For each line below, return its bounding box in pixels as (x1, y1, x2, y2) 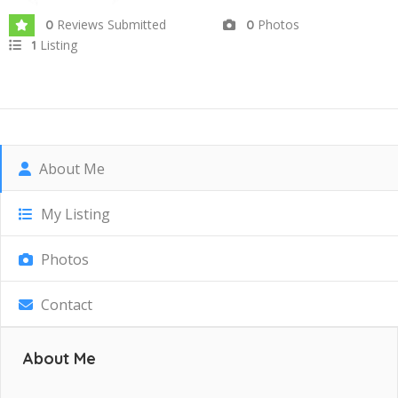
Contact (37, 295, 92, 314)
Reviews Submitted (57, 16, 166, 33)
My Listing (37, 204, 110, 224)
